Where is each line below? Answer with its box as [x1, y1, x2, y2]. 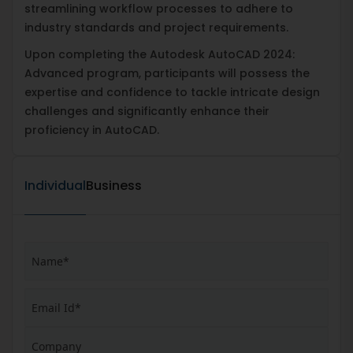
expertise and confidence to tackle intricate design [24, 84, 320, 100]
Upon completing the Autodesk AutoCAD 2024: [24, 46, 295, 62]
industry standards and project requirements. [24, 19, 288, 35]
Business [86, 176, 142, 195]
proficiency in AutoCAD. [24, 121, 159, 138]
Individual [24, 176, 86, 195]
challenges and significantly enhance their [24, 102, 269, 119]
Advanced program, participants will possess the [24, 65, 310, 81]
